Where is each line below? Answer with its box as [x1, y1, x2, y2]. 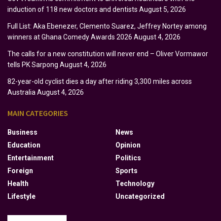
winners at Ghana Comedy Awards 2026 [7, 33, 132, 41]
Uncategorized [115, 192, 165, 200]
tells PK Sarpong [7, 60, 58, 69]
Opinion [115, 141, 141, 149]
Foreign [7, 166, 33, 175]
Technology [115, 179, 154, 187]
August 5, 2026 [139, 5, 186, 13]
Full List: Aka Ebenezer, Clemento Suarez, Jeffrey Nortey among [7, 22, 207, 30]
